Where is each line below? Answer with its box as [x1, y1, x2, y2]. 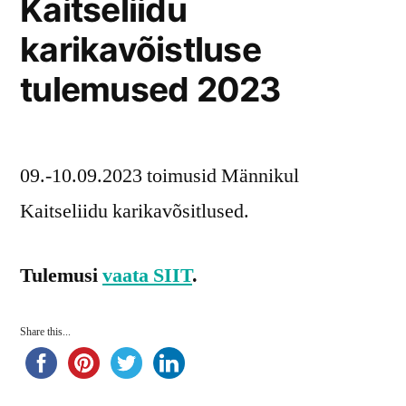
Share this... [20, 325, 71, 340]
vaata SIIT [102, 263, 192, 289]
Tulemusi [20, 263, 102, 289]
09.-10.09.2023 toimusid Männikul [20, 163, 299, 189]
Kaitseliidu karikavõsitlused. [20, 198, 249, 225]
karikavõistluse [20, 29, 261, 71]
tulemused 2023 [20, 69, 281, 111]
